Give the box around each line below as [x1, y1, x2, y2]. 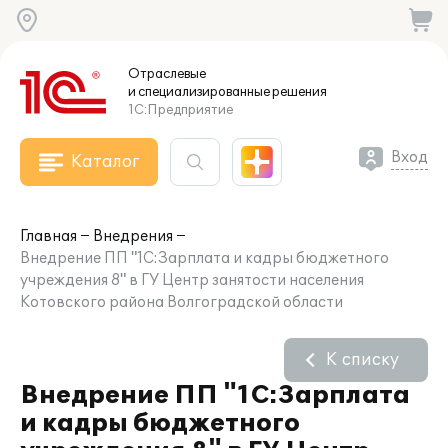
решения [270, 84, 327, 100]
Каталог [71, 152, 139, 172]
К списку [326, 350, 399, 370]
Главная [20, 228, 77, 245]
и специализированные [128, 84, 270, 100]
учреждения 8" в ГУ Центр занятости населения [20, 272, 364, 289]
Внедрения [93, 228, 173, 245]
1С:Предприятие [128, 102, 233, 118]
